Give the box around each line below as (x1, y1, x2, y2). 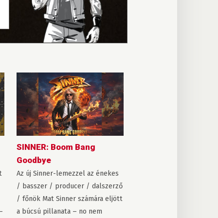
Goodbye (16, 155, 51, 165)
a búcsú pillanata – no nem (16, 207, 102, 216)
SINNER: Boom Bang (16, 142, 95, 152)
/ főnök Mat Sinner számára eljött (16, 194, 123, 203)
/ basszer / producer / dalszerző (16, 182, 123, 191)
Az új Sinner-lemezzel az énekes (16, 169, 119, 178)
